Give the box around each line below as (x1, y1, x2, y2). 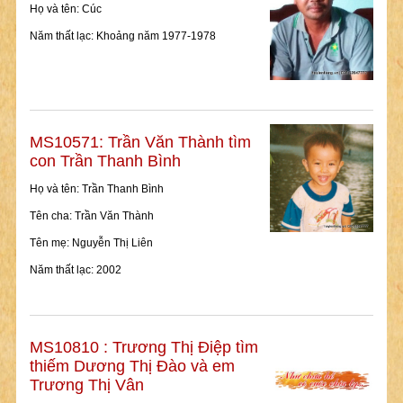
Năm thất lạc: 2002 (29, 264, 121, 277)
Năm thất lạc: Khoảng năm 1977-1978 (29, 30, 216, 42)
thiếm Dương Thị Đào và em (29, 357, 235, 376)
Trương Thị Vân (29, 376, 144, 395)
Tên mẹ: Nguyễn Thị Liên (29, 237, 153, 250)
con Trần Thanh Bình (29, 152, 181, 171)
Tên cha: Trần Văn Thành (29, 210, 154, 223)
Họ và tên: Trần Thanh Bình (29, 183, 164, 196)
